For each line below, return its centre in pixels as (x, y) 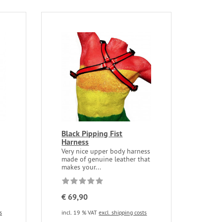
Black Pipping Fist (92, 134)
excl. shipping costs (123, 213)
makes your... (82, 167)
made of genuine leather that (106, 159)
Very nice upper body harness (106, 151)
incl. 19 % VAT (80, 213)
